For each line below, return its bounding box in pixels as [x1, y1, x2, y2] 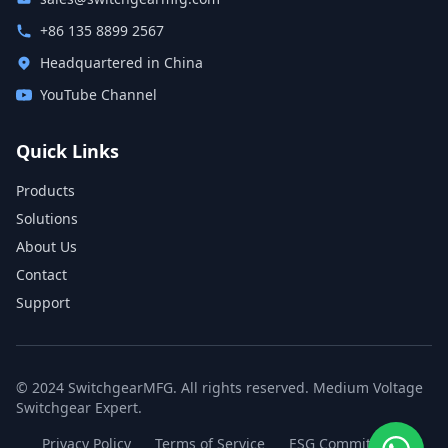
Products [16, 181, 75, 200]
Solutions [16, 209, 78, 228]
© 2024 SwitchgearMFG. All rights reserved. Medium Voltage [16, 378, 423, 397]
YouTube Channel [40, 85, 157, 104]
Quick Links [16, 139, 119, 163]
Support [16, 293, 70, 312]
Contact [16, 265, 67, 284]
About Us [16, 237, 77, 256]
